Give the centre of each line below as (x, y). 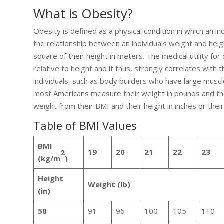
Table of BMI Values (85, 126)
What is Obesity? (83, 14)
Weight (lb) (109, 185)
